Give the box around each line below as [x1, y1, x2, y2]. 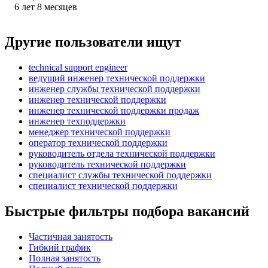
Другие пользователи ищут [5, 33, 181, 50]
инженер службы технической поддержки [29, 83, 200, 94]
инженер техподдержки [29, 115, 126, 126]
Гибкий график [29, 242, 91, 252]
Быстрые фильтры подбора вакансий [5, 203, 249, 219]
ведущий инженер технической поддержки [29, 72, 205, 83]
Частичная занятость [29, 231, 112, 242]
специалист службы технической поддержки [29, 169, 212, 180]
